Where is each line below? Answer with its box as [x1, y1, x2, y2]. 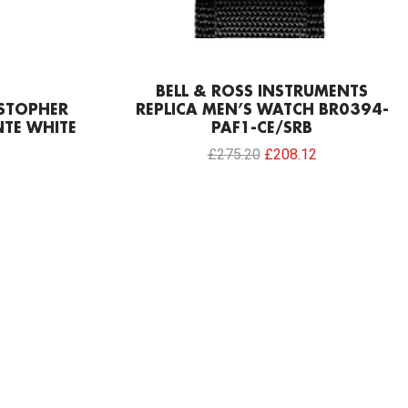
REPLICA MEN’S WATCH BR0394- [135, 102, 389, 118]
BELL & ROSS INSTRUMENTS [156, 84, 368, 100]
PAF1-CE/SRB [211, 120, 312, 137]
